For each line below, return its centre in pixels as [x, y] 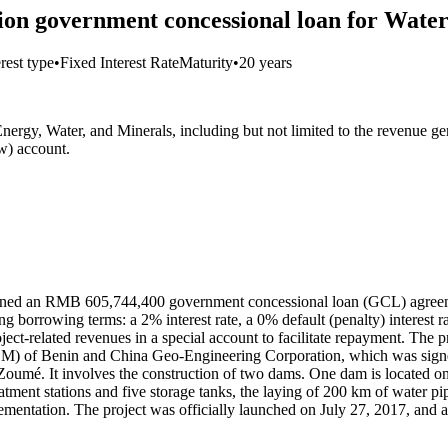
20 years [265, 63]
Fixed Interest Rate [119, 63]
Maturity [206, 63]
